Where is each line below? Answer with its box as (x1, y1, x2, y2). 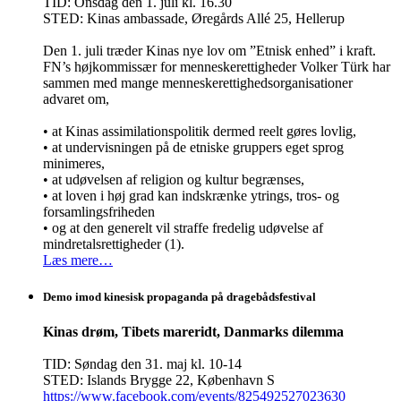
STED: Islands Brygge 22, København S (43, 372, 275, 388)
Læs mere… (43, 252, 113, 268)
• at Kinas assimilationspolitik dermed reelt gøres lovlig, (43, 123, 356, 139)
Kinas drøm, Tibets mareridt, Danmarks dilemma (43, 324, 344, 339)
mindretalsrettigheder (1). (43, 235, 184, 252)
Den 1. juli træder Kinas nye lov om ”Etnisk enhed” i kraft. (43, 42, 376, 58)
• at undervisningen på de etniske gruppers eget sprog (43, 139, 344, 155)
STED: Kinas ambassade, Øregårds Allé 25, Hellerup (43, 10, 345, 26)
